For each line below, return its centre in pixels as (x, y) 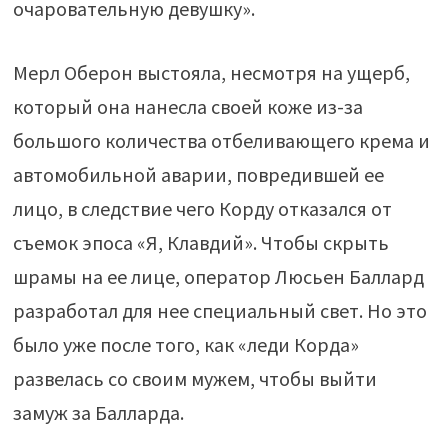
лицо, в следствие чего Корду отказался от (202, 208)
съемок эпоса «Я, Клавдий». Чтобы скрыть (200, 242)
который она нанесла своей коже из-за (187, 106)
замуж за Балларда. (98, 412)
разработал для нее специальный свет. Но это (219, 310)
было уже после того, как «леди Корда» (185, 344)
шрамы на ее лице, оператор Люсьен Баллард (218, 276)
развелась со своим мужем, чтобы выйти (194, 378)
